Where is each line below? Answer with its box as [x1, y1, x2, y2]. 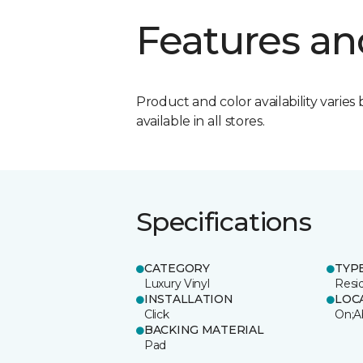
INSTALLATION [144, 291, 233, 306]
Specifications [136, 205, 312, 237]
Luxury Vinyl [144, 275, 210, 291]
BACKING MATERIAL [144, 322, 264, 337]
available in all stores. [136, 113, 265, 129]
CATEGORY [144, 260, 210, 275]
